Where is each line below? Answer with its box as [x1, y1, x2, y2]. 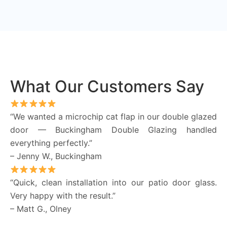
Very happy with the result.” [10, 190, 116, 201]
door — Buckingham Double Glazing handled [10, 124, 217, 135]
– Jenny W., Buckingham [10, 150, 102, 161]
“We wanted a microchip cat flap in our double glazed [10, 111, 217, 122]
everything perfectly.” [10, 137, 92, 148]
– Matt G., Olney [10, 203, 71, 214]
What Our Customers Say [10, 76, 204, 96]
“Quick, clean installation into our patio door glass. [10, 177, 217, 187]
